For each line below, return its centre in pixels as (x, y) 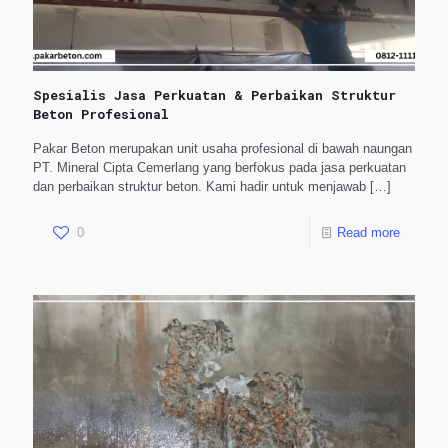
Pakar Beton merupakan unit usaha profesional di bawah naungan (222, 149)
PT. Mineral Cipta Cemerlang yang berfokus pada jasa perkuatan (219, 168)
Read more (368, 233)
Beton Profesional (101, 114)
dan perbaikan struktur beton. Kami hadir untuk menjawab (199, 187)
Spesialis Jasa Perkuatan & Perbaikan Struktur (214, 95)
